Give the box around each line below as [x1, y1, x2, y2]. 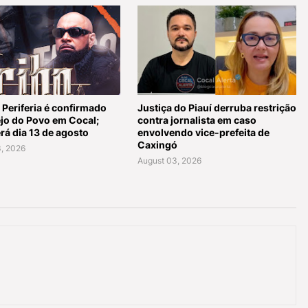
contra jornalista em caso [137, 114, 256, 126]
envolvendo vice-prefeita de [137, 126, 269, 138]
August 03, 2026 [137, 155, 201, 166]
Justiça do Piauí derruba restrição [137, 102, 296, 113]
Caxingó [137, 139, 177, 151]
